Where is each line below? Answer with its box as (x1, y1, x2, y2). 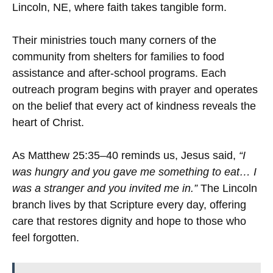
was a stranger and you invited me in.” (12, 182, 197, 195)
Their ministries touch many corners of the (12, 34, 216, 47)
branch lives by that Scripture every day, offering (12, 199, 246, 211)
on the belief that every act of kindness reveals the (12, 100, 256, 113)
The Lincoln (197, 182, 257, 195)
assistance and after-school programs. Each (12, 67, 226, 80)
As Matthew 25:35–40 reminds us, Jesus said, (12, 149, 239, 162)
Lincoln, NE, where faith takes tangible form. (12, 1, 227, 14)
